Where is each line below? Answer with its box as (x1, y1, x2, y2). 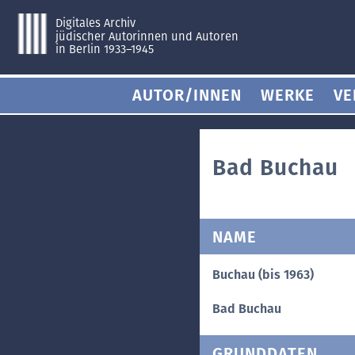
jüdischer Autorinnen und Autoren (54, 29, 239, 44)
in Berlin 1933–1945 (55, 42, 155, 57)
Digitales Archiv (55, 15, 136, 30)
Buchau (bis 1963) (212, 267, 314, 282)
